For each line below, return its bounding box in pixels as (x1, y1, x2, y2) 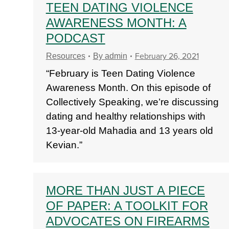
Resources (45, 52, 85, 60)
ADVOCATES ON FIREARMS (45, 214, 210, 228)
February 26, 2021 (134, 51, 199, 61)
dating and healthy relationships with (45, 111, 205, 122)
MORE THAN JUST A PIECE (45, 184, 205, 197)
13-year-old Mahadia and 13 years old (45, 125, 213, 136)
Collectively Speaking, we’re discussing (45, 97, 219, 107)
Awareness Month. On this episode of (45, 82, 211, 93)
